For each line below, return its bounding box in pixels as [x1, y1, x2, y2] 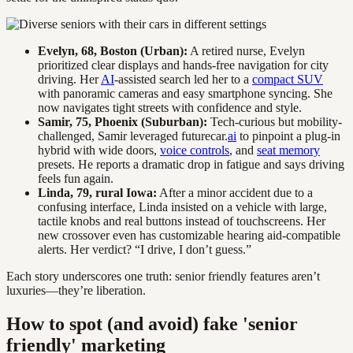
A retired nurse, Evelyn [188, 44, 305, 58]
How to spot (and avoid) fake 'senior [6, 313, 298, 334]
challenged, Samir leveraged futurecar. [38, 129, 228, 143]
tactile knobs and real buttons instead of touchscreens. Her [38, 214, 325, 229]
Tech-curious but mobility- [207, 115, 342, 129]
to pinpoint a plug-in [236, 129, 340, 143]
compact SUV [252, 72, 323, 87]
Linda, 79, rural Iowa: [38, 186, 157, 200]
